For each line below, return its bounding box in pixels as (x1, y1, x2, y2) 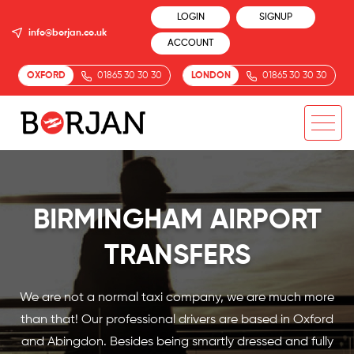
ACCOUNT (168, 39, 213, 48)
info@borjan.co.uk (28, 28, 107, 38)
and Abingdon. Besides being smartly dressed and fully (21, 336, 333, 348)
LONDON (191, 71, 232, 81)
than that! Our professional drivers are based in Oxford (21, 314, 333, 326)
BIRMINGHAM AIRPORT (32, 207, 322, 235)
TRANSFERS (104, 243, 250, 270)
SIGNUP (259, 13, 292, 22)
